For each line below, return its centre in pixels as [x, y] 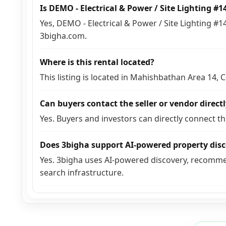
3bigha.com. [63, 36]
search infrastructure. [82, 172]
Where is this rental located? [97, 62]
